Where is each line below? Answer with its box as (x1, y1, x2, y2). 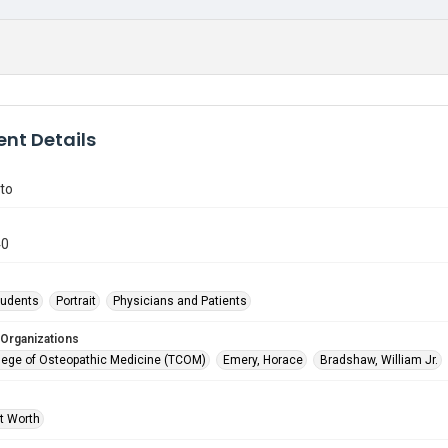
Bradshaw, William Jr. (320, 353, 438, 367)
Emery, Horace (223, 353, 303, 367)
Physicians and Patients (113, 294, 247, 308)
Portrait (56, 294, 96, 308)
